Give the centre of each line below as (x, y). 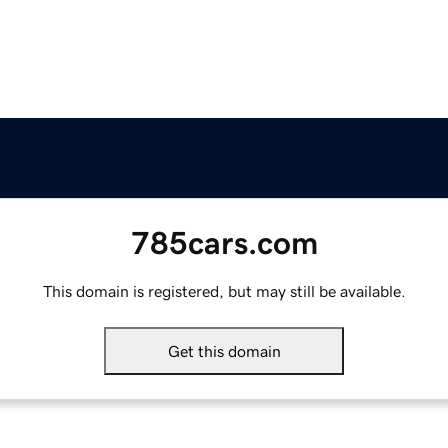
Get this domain (224, 351)
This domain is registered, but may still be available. (224, 291)
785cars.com (224, 243)
